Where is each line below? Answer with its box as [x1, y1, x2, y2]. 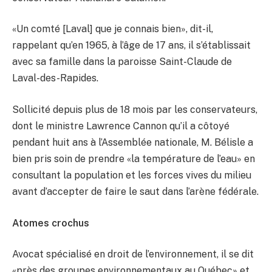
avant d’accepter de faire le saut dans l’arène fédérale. [12, 186, 259, 198]
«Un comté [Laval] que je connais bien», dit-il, [12, 23, 213, 35]
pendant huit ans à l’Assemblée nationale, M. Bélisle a [12, 137, 253, 149]
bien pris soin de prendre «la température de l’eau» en [12, 153, 255, 165]
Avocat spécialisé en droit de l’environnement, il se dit [12, 248, 254, 260]
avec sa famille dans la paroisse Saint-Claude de [12, 56, 232, 68]
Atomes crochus [12, 217, 89, 229]
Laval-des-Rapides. [12, 72, 98, 84]
